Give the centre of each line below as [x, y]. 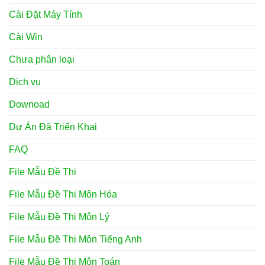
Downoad [29, 105]
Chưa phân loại [42, 60]
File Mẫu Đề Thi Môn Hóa [63, 195]
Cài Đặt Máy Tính [46, 15]
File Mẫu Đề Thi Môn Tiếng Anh [75, 240]
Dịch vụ [25, 82]
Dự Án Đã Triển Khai [53, 127]
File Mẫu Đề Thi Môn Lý [59, 217]
